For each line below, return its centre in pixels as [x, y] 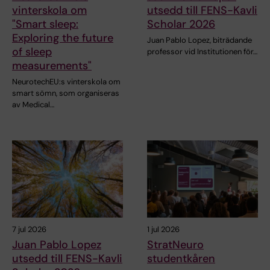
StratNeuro [175, 245]
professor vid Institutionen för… [202, 51]
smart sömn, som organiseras [66, 93]
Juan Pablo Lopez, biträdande [199, 40]
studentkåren [181, 259]
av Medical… [33, 104]
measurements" [52, 65]
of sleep [32, 52]
